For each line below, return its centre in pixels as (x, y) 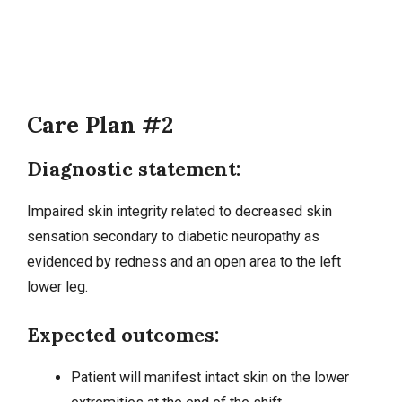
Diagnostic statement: (134, 169)
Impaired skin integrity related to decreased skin (179, 212)
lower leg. (57, 287)
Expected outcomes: (123, 334)
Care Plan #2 (100, 125)
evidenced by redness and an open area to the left (184, 262)
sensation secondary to (102, 237)
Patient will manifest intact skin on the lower (210, 377)
